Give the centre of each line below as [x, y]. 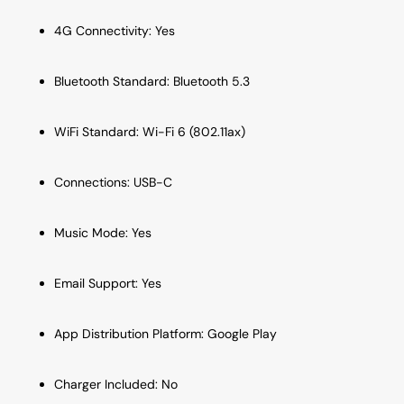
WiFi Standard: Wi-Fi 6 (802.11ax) [150, 131]
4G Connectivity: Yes [115, 30]
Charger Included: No [116, 384]
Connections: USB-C [113, 182]
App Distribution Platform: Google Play [165, 333]
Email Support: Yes [108, 283]
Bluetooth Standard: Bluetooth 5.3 [152, 81]
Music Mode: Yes [103, 232]
